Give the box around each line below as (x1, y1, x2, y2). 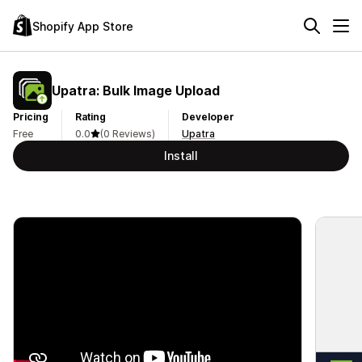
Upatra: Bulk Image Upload (52, 82, 220, 99)
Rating (75, 111, 106, 123)
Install (164, 149, 198, 162)
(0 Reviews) (100, 128, 155, 140)
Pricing (13, 111, 48, 123)
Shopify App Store (32, 19, 133, 33)
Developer (182, 111, 234, 123)
